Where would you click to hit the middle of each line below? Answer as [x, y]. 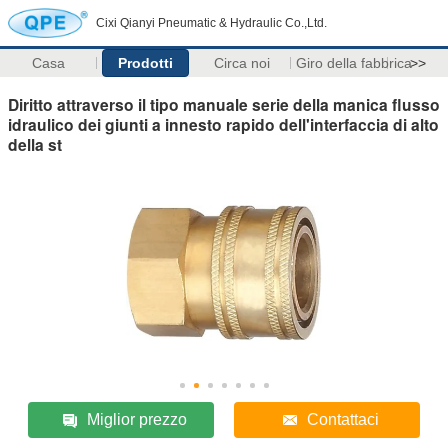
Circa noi [242, 63]
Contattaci [342, 419]
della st [35, 144]
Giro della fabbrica [353, 63]
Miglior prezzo [137, 419]
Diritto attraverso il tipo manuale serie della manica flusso [224, 104]
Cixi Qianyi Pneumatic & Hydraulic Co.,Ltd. [211, 23]
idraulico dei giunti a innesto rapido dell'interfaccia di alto [223, 124]
